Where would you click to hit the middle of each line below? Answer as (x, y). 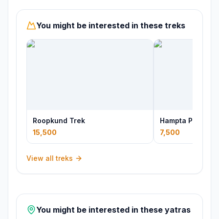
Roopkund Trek (59, 120)
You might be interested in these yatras (113, 210)
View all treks (50, 158)
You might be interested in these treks (111, 25)
